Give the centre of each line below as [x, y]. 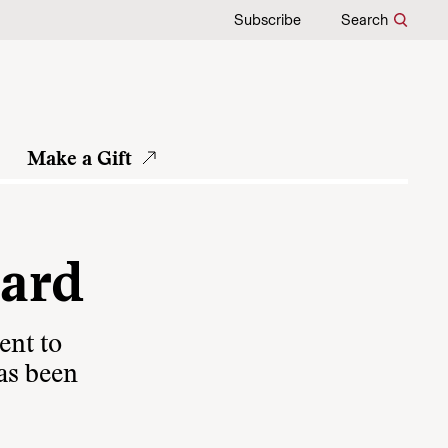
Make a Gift [79, 160]
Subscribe [267, 20]
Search [364, 20]
